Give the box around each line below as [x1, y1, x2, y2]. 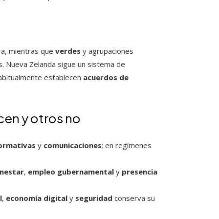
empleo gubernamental [28, 167, 114, 177]
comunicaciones [44, 140, 102, 151]
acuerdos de [83, 72, 129, 83]
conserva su [112, 193, 155, 203]
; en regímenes [102, 140, 152, 151]
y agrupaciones [81, 46, 133, 56]
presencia [122, 167, 157, 177]
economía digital [6, 193, 67, 203]
